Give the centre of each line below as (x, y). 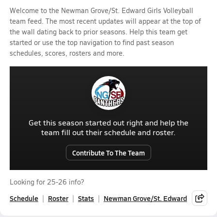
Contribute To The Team (108, 153)
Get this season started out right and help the (108, 122)
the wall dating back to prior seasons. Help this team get (99, 32)
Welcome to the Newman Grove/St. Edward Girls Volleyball (101, 10)
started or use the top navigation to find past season (92, 42)
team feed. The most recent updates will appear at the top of (105, 21)
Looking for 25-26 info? (47, 182)
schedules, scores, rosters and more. (67, 53)
